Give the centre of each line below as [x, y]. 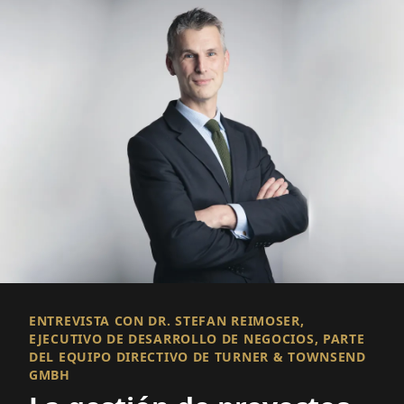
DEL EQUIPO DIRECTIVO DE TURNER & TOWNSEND [197, 357]
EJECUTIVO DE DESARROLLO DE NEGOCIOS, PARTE [197, 339]
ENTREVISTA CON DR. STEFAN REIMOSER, [167, 321]
